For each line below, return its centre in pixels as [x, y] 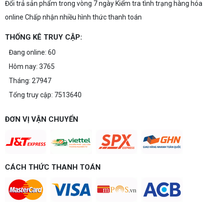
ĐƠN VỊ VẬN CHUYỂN [42, 119]
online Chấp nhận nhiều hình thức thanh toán [73, 17]
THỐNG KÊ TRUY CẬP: [44, 37]
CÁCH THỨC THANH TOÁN [53, 167]
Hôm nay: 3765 [32, 66]
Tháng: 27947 [30, 81]
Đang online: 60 [32, 52]
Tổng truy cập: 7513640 [45, 95]
